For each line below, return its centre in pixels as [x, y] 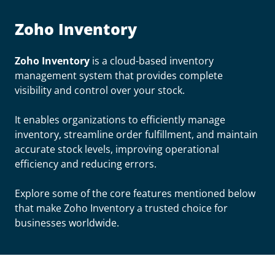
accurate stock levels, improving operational [117, 149]
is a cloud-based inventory [153, 61]
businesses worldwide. [67, 223]
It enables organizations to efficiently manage [120, 120]
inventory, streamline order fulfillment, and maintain [136, 134]
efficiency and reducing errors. [86, 164]
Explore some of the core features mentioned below [135, 193]
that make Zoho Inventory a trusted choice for [121, 208]
